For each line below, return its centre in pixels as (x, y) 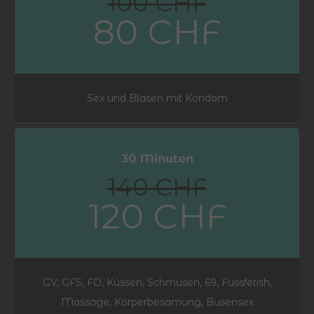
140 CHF (157, 187)
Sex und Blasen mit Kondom (157, 98)
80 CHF (157, 32)
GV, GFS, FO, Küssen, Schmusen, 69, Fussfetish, (157, 283)
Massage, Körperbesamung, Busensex (157, 302)
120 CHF (157, 217)
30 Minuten (157, 158)
